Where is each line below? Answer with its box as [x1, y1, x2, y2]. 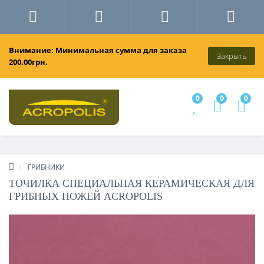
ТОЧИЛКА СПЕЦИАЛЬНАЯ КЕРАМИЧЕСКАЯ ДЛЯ [9, 177, 255, 190]
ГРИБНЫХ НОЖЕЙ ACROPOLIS [9, 190, 163, 203]
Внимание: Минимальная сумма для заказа [9, 45, 187, 55]
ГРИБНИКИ [28, 162, 65, 173]
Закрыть [217, 51, 246, 61]
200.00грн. [9, 57, 48, 67]
